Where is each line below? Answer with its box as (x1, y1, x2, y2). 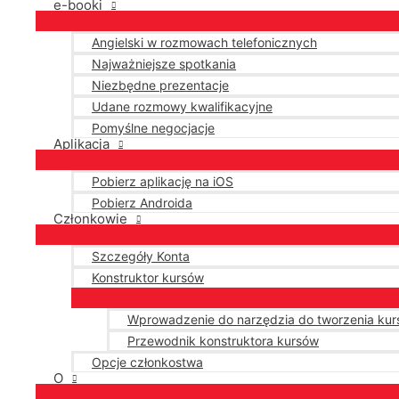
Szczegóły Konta (92, 248, 190, 264)
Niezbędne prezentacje (92, 77, 229, 93)
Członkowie (53, 209, 127, 227)
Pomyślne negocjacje (92, 120, 215, 135)
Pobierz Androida (92, 195, 192, 210)
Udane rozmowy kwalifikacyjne (92, 99, 273, 114)
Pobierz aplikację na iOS (92, 174, 233, 189)
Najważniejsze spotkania (92, 56, 236, 71)
